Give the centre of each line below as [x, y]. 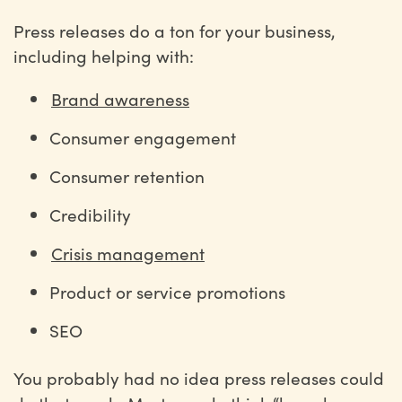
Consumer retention [129, 176]
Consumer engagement [143, 137]
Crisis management [128, 253]
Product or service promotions [167, 292]
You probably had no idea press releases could [199, 378]
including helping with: [104, 56]
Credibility [92, 214]
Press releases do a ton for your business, [175, 31]
